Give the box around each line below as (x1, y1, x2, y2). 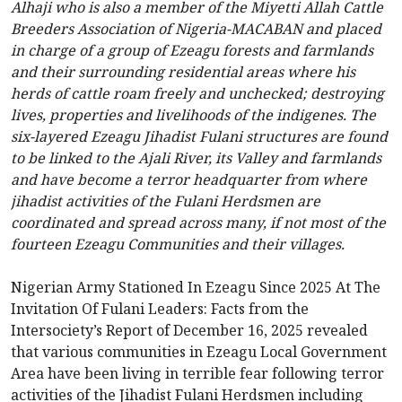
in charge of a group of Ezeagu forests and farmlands (11, 40, 373, 61)
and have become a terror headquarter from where (11, 170, 367, 190)
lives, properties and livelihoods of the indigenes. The (11, 105, 376, 126)
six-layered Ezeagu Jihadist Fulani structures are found (11, 127, 388, 147)
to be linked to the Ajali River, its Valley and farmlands (11, 148, 381, 169)
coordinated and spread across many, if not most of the (11, 213, 386, 233)
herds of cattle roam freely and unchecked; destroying (11, 83, 384, 104)
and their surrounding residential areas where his (11, 62, 355, 83)
